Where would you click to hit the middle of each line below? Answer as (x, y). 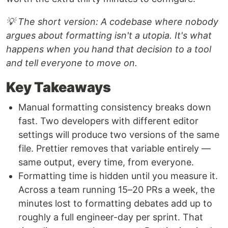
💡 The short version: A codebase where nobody (112, 22)
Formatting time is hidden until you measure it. (118, 176)
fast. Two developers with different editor (108, 121)
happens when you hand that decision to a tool (109, 49)
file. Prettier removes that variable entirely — (115, 149)
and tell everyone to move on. (72, 63)
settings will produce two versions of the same (119, 135)
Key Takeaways (59, 88)
